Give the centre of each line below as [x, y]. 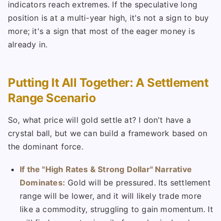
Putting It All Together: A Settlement [108, 83]
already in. [28, 45]
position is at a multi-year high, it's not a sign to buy [109, 18]
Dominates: [42, 183]
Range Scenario [52, 98]
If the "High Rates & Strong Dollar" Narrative [106, 169]
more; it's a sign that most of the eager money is [101, 31]
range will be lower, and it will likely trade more [111, 196]
